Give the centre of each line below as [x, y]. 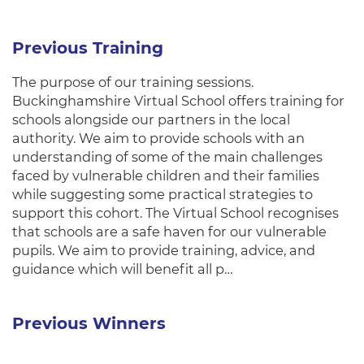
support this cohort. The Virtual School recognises [175, 213]
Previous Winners [89, 323]
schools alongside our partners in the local [151, 119]
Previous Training [88, 48]
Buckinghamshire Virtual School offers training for [178, 101]
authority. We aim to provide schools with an [158, 138]
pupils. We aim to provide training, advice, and [164, 250]
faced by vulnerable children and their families [166, 175]
